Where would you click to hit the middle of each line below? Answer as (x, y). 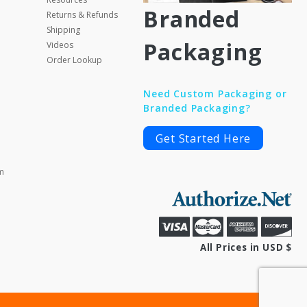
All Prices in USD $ (246, 247)
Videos (60, 45)
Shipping (63, 30)
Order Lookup (74, 60)
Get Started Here (204, 139)
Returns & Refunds (82, 15)
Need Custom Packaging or (215, 94)
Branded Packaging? (197, 108)
